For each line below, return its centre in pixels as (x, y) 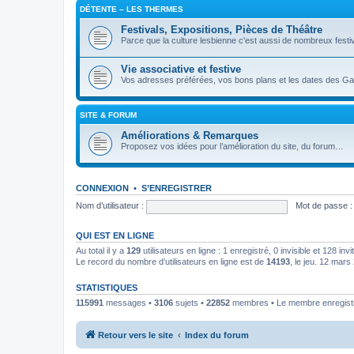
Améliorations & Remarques (190, 135)
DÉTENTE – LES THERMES (132, 9)
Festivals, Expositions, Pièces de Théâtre (222, 29)
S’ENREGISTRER (177, 188)
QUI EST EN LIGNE (115, 235)
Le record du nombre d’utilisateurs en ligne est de (171, 261)
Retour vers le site (136, 335)
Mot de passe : (324, 206)
